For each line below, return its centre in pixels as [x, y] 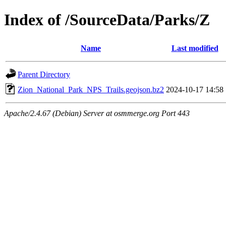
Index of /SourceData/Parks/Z [107, 20]
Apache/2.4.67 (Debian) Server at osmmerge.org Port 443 [97, 113]
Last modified [195, 48]
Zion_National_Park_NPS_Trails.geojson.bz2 [91, 89]
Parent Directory [44, 74]
